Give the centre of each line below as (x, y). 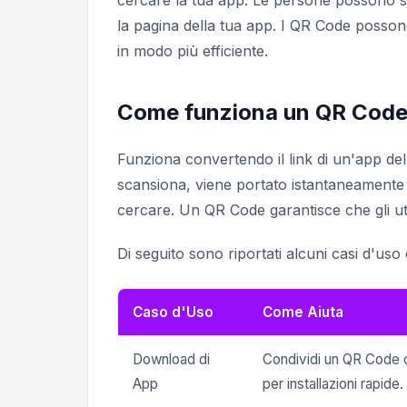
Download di (171, 359)
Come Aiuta (303, 312)
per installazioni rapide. (333, 384)
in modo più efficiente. (193, 51)
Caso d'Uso (173, 312)
